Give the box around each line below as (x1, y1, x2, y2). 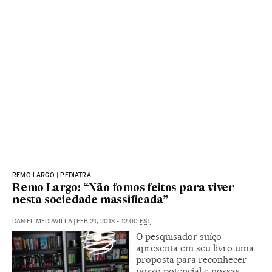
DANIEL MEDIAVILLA (12, 217, 72, 225)
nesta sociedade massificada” (12, 195, 169, 206)
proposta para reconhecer (136, 253, 246, 265)
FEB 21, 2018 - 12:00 (76, 217, 140, 225)
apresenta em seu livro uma (136, 242, 254, 254)
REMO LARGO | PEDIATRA (12, 171, 91, 179)
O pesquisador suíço (136, 230, 222, 242)
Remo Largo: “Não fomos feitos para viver (12, 183, 234, 194)
